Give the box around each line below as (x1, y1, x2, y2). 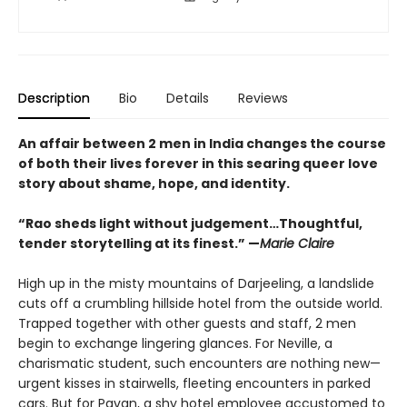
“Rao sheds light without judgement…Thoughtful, (18, 214, 362, 233)
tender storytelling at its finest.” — (18, 234, 260, 253)
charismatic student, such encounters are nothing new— (18, 354, 381, 373)
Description (18, 89, 90, 108)
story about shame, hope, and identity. (18, 174, 290, 194)
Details (166, 89, 209, 108)
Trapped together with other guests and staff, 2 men (18, 314, 356, 333)
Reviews (238, 89, 288, 108)
